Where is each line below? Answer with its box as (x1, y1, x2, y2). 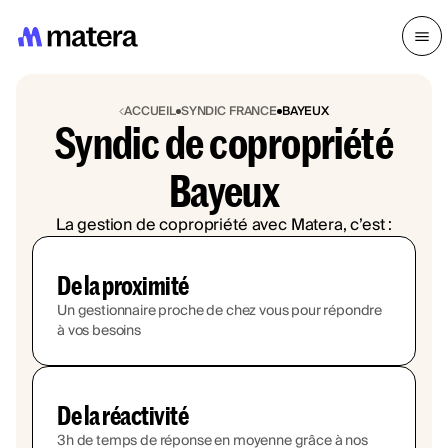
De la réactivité (57, 399, 189, 430)
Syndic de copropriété (54, 116, 394, 167)
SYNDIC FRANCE (180, 100, 277, 122)
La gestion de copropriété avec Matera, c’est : (55, 210, 393, 239)
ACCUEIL (124, 100, 176, 122)
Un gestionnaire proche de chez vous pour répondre (57, 298, 383, 323)
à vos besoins (57, 318, 141, 343)
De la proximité (57, 269, 189, 300)
